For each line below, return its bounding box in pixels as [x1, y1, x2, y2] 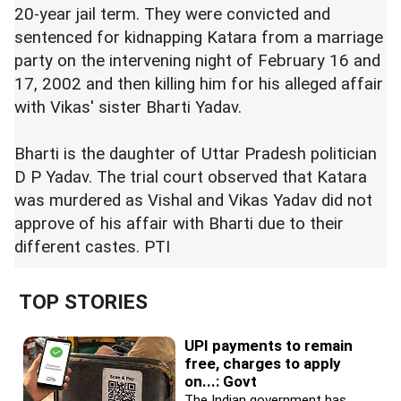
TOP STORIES [19, 290, 148, 314]
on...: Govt [184, 372, 257, 390]
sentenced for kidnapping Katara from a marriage [14, 28, 383, 47]
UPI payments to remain [184, 337, 353, 354]
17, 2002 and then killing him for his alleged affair [14, 74, 383, 94]
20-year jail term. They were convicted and [14, 4, 330, 24]
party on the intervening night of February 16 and [14, 51, 380, 71]
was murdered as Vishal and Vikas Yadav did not [14, 191, 372, 210]
